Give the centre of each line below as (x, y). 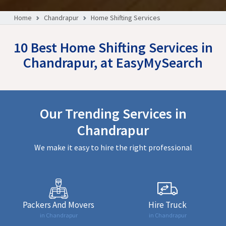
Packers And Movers (59, 205)
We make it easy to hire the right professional (113, 147)
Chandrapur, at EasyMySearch (113, 62)
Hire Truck (167, 205)
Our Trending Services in (113, 113)
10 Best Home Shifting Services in (113, 47)
